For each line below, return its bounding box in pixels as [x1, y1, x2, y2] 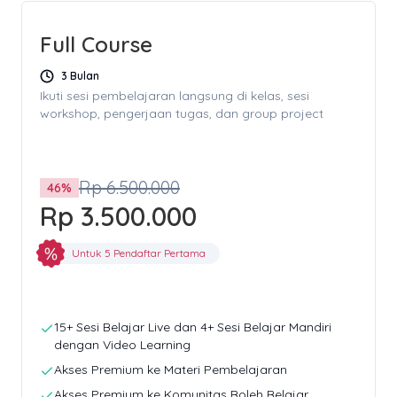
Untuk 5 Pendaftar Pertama [72, 246, 206, 261]
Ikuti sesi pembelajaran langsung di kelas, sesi [40, 87, 309, 104]
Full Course [40, 30, 152, 58]
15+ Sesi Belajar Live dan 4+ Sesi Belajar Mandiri [54, 318, 331, 335]
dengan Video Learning [54, 336, 191, 353]
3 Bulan [61, 68, 99, 82]
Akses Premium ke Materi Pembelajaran [54, 361, 287, 378]
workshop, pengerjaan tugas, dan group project [40, 105, 323, 121]
